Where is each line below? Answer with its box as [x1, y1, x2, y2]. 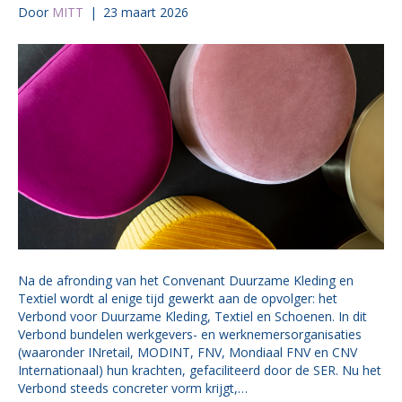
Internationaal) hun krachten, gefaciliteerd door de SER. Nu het [18, 362, 381, 379]
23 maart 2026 [103, 3, 188, 21]
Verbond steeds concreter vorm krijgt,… [18, 380, 248, 397]
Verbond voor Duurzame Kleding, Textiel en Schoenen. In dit [18, 308, 367, 325]
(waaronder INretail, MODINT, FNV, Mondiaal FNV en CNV [18, 344, 357, 361]
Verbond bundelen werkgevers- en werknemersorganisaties [18, 326, 362, 343]
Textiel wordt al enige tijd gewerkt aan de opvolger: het [18, 290, 337, 307]
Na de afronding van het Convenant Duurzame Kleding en [18, 272, 354, 289]
